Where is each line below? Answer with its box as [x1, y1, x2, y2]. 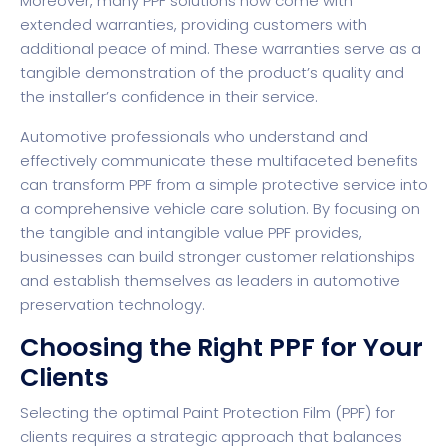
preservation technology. [20, 293, 205, 315]
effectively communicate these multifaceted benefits [20, 149, 418, 171]
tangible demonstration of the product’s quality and [20, 61, 404, 83]
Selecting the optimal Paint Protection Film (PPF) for [20, 401, 395, 423]
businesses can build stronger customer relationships [20, 245, 415, 267]
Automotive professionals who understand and [20, 125, 368, 147]
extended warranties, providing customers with [20, 13, 367, 35]
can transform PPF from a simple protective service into [20, 173, 428, 195]
